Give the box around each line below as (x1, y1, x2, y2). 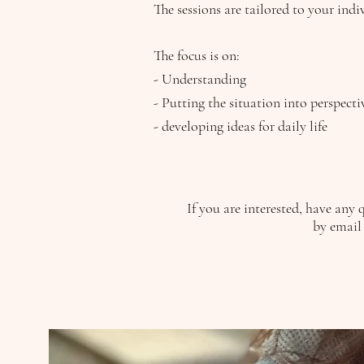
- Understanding (154, 70, 246, 88)
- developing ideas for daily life (154, 117, 327, 135)
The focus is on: (154, 46, 240, 64)
